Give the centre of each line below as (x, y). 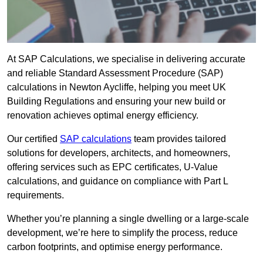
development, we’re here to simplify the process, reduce (122, 233)
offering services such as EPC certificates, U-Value (112, 167)
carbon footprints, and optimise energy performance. (115, 247)
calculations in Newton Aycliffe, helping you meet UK (117, 87)
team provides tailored (179, 139)
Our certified (33, 139)
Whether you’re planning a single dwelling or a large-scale (128, 219)
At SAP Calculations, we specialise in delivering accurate (126, 59)
